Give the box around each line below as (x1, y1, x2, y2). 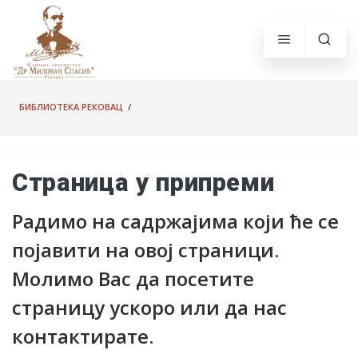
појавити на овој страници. (12, 237, 279, 263)
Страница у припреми (12, 168, 275, 197)
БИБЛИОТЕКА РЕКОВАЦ (19, 101, 123, 113)
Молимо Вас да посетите (12, 265, 254, 292)
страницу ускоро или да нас (12, 294, 287, 320)
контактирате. (12, 323, 153, 349)
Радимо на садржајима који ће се (12, 208, 339, 234)
